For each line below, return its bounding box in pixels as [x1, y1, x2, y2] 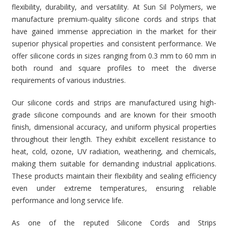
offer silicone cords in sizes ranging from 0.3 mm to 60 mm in [12, 51, 216, 61]
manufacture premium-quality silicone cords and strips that [12, 14, 216, 24]
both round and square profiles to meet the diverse [12, 63, 216, 73]
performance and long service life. [12, 195, 124, 205]
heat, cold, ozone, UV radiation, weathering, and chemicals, [12, 147, 216, 156]
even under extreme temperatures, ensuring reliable [12, 183, 216, 193]
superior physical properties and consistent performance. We [12, 39, 216, 48]
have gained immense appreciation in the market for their [12, 26, 216, 36]
